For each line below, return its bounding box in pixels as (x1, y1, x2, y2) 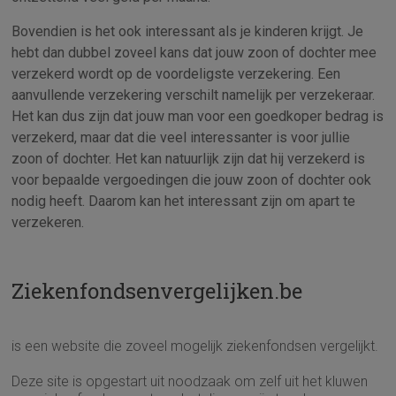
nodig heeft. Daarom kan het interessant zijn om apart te (11, 192, 356, 209)
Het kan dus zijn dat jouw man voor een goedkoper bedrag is (11, 107, 385, 125)
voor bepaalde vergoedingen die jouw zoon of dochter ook (11, 171, 372, 188)
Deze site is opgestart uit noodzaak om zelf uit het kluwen (11, 372, 369, 390)
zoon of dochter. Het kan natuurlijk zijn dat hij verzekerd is (11, 149, 366, 167)
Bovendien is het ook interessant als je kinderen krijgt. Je (11, 22, 364, 40)
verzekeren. (11, 213, 85, 231)
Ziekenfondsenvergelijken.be (11, 276, 303, 305)
